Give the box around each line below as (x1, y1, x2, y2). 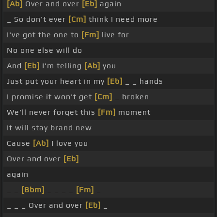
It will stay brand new (7, 123, 92, 133)
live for (99, 30, 129, 40)
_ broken (112, 92, 149, 102)
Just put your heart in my (7, 77, 107, 86)
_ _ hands (123, 77, 163, 86)
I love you (49, 139, 88, 148)
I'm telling (40, 61, 84, 71)
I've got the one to (7, 30, 81, 40)
